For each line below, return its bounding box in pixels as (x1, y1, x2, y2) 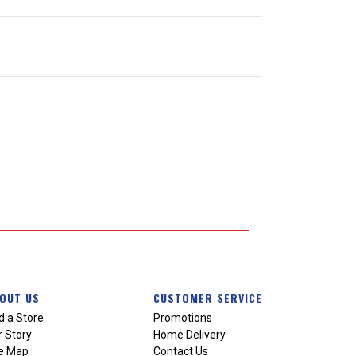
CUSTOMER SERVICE (153, 288, 262, 306)
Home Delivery (153, 327, 226, 341)
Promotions (153, 311, 212, 324)
